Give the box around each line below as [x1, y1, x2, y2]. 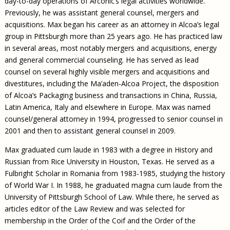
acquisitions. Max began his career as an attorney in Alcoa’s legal [4, 20, 219, 30]
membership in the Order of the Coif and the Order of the [4, 216, 196, 226]
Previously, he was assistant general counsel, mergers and [4, 8, 199, 18]
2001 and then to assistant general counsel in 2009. [4, 126, 176, 136]
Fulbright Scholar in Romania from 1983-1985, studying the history [4, 168, 225, 179]
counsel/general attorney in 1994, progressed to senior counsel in [4, 114, 223, 124]
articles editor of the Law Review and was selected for [4, 204, 185, 214]
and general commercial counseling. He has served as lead [4, 55, 199, 65]
